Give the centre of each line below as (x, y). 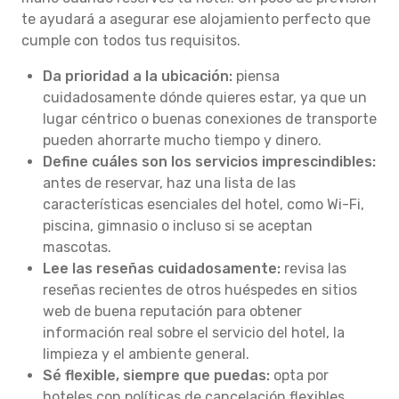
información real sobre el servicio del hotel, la (194, 333)
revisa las (313, 269)
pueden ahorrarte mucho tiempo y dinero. (182, 140)
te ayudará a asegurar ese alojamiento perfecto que (196, 19)
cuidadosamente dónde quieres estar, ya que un (205, 98)
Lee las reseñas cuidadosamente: (162, 269)
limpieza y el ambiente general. (146, 354)
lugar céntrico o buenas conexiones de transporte (210, 119)
